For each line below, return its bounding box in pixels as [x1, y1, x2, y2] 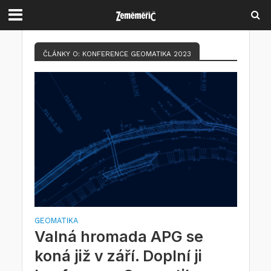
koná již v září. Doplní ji [34, 247, 202, 266]
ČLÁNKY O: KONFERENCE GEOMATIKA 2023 [42, 50, 191, 58]
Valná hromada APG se [34, 227, 203, 246]
